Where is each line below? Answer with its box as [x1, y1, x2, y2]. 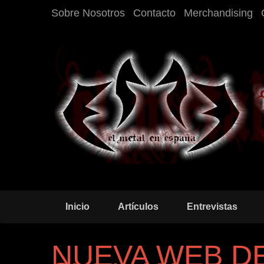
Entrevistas [187, 202, 237, 212]
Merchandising [184, 7, 253, 19]
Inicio [65, 202, 90, 212]
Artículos [118, 202, 159, 212]
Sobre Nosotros [51, 7, 125, 19]
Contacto [133, 7, 176, 19]
